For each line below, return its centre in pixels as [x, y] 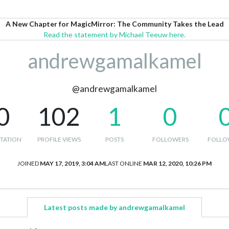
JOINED [28, 163]
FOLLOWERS [170, 139]
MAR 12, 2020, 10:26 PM [177, 163]
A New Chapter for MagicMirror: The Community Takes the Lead [114, 24]
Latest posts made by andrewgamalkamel [114, 207]
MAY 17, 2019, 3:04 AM [72, 163]
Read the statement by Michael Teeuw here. [114, 35]
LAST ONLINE [123, 163]
